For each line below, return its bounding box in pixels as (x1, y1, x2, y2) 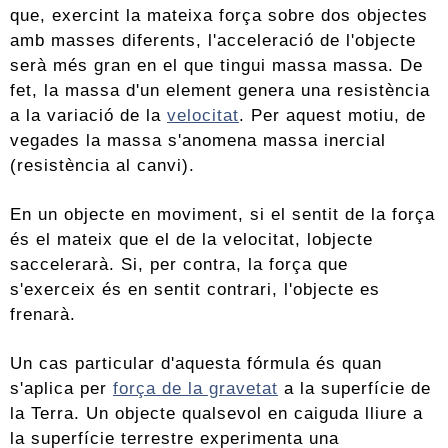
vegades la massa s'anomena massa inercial (10, 130, 386, 151)
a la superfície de (278, 378, 431, 399)
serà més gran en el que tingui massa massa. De (10, 55, 423, 76)
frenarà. (10, 304, 76, 325)
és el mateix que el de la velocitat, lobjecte (10, 229, 373, 250)
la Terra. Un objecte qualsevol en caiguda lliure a (10, 403, 423, 424)
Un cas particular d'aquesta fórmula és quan (10, 353, 382, 374)
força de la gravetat (113, 378, 278, 399)
